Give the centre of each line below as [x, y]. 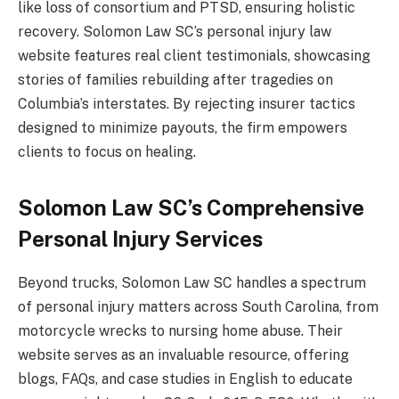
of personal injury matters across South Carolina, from [198, 306]
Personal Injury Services [140, 238]
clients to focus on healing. [107, 151]
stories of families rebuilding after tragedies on [175, 79]
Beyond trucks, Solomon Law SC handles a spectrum [192, 282]
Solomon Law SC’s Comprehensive [191, 207]
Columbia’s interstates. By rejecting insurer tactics [187, 103]
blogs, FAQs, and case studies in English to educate [185, 379]
